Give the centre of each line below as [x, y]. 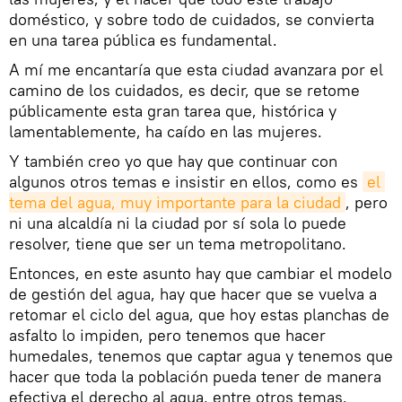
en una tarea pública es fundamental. [143, 39]
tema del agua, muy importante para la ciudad [175, 202]
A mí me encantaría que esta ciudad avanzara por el [196, 69]
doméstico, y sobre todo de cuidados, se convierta [192, 19]
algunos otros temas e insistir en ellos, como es [186, 181]
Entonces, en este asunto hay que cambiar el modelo [201, 273]
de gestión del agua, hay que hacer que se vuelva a [193, 293]
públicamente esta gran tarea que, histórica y [173, 110]
